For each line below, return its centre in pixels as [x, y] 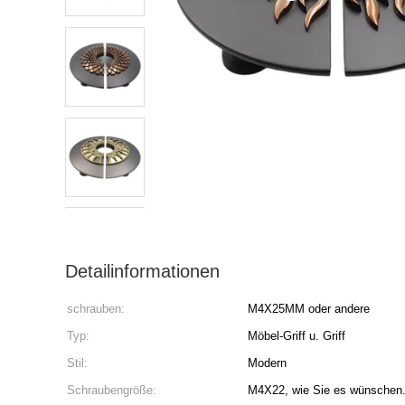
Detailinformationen [142, 271]
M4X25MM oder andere [309, 309]
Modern [267, 363]
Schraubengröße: [112, 390]
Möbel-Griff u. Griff [297, 336]
